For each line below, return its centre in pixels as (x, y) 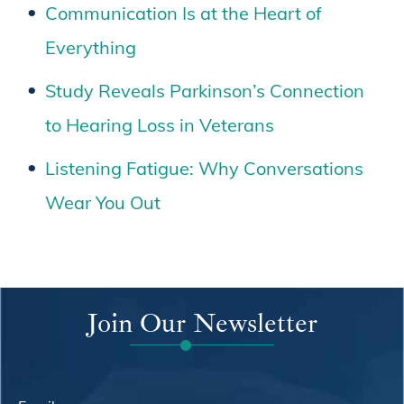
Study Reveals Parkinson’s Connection (205, 90)
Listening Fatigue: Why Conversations (204, 168)
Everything (95, 47)
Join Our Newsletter (202, 322)
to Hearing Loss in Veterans (160, 124)
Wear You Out (103, 202)
